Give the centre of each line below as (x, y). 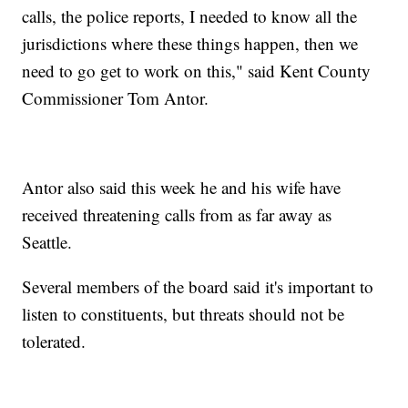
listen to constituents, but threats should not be (184, 313)
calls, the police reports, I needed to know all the (190, 15)
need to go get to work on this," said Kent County (197, 70)
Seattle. (47, 241)
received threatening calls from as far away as (177, 214)
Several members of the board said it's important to (198, 286)
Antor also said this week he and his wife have (182, 187)
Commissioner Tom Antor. (116, 97)
